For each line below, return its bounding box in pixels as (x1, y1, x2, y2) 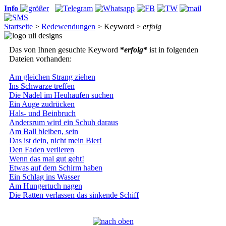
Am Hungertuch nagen (9, 182, 82, 190)
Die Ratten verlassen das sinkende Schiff (9, 191, 139, 199)
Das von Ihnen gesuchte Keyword (9, 45, 120, 54)
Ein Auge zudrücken (9, 100, 75, 108)
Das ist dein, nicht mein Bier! (9, 136, 102, 145)
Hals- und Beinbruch (9, 109, 76, 118)
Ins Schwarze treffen (9, 82, 75, 90)
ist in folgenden (147, 45, 198, 54)
